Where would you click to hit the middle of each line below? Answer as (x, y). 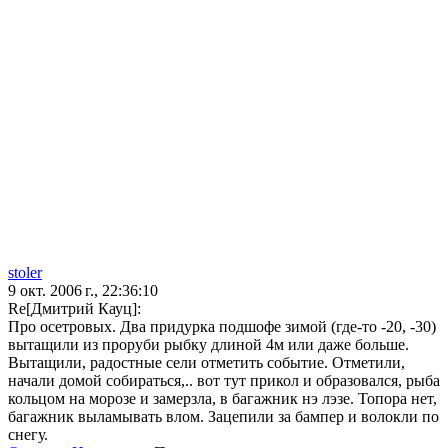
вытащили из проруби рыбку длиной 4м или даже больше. (208, 345)
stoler (25, 273)
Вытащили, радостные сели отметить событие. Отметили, (206, 363)
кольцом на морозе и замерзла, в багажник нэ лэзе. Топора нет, (222, 399)
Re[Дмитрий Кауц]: (74, 309)
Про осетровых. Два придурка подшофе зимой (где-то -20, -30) (222, 327)
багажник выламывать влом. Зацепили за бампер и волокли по (223, 417)
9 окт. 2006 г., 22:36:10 (83, 291)
